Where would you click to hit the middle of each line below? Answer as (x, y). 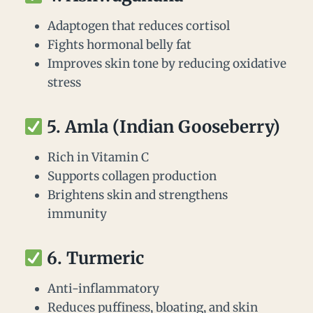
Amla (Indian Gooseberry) (173, 127)
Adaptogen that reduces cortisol (139, 26)
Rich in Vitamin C (98, 158)
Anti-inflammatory (103, 289)
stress (64, 83)
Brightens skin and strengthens (138, 195)
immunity (77, 214)
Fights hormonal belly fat (119, 45)
